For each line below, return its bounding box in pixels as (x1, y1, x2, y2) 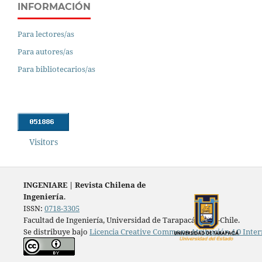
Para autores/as (18, 46, 73, 57)
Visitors (29, 136, 58, 147)
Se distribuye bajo (23, 226, 89, 237)
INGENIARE (23, 179, 67, 190)
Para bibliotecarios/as (18, 63, 95, 74)
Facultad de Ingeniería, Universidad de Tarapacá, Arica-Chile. (23, 214, 240, 225)
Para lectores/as (18, 28, 74, 39)
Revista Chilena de (74, 179, 146, 190)
